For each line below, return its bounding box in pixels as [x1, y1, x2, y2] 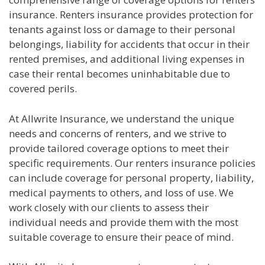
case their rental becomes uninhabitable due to [9, 67, 230, 81]
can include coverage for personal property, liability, [9, 170, 254, 185]
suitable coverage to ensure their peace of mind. [9, 230, 234, 244]
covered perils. [9, 82, 77, 96]
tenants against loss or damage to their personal [9, 22, 235, 37]
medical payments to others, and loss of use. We [9, 185, 234, 199]
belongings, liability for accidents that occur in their [9, 37, 250, 51]
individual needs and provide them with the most [9, 215, 238, 229]
